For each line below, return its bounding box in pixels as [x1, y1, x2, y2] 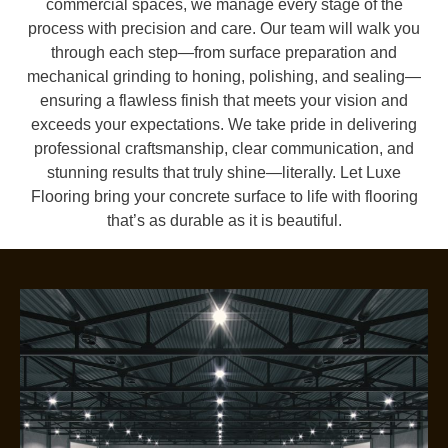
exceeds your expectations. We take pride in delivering [31, 115, 417, 133]
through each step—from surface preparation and [51, 43, 397, 61]
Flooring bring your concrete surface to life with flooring [30, 187, 418, 205]
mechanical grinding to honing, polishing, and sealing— [27, 67, 421, 85]
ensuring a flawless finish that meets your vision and [40, 91, 408, 109]
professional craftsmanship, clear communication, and [34, 139, 414, 157]
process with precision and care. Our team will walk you [28, 19, 420, 37]
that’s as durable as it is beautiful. [106, 211, 342, 229]
